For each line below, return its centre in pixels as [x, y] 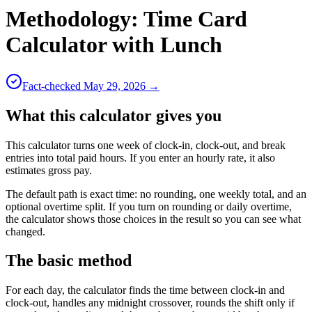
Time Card [195, 19]
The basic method [69, 261]
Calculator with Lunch [114, 45]
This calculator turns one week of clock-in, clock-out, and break [146, 145]
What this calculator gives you [114, 115]
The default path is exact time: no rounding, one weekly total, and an [156, 194]
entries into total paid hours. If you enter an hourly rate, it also [140, 157]
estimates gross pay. [49, 170]
